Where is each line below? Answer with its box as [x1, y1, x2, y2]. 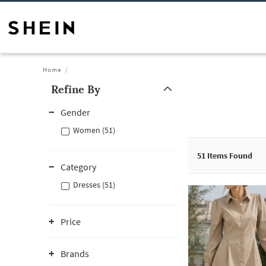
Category [61, 161, 96, 173]
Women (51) [73, 125, 115, 135]
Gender [61, 106, 90, 118]
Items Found [205, 150, 252, 161]
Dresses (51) [73, 179, 115, 190]
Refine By [51, 83, 100, 96]
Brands [61, 248, 89, 259]
